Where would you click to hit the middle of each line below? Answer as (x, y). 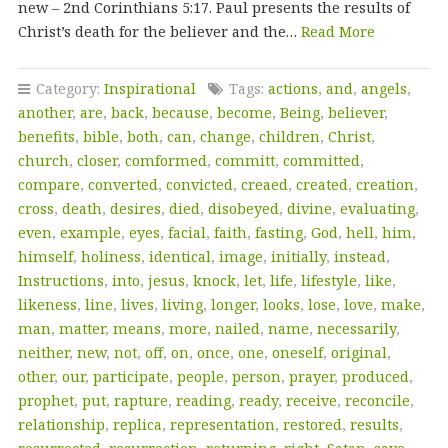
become (244, 112)
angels (383, 88)
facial (186, 232)
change (225, 136)
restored (312, 424)
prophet (45, 400)
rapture (140, 400)
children (289, 136)
